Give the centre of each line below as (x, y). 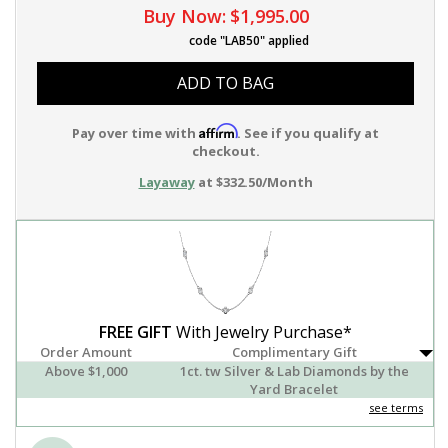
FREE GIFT (135, 331)
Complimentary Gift (294, 351)
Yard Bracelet (294, 388)
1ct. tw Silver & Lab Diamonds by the (294, 370)
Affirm (218, 131)
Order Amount (86, 351)
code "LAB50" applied (248, 40)
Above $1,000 (86, 370)
